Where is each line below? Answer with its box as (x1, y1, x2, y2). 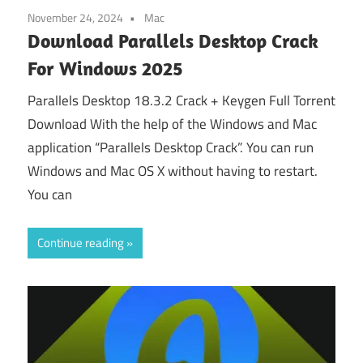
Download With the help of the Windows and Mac (28, 113, 317, 135)
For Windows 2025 (28, 55, 183, 80)
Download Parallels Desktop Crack (28, 28, 318, 53)
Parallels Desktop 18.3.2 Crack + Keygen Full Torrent (28, 90, 335, 112)
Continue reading (37, 233, 124, 252)
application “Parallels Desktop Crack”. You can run (28, 137, 314, 159)
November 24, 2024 (28, 8, 123, 26)
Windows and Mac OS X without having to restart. (28, 160, 318, 182)
